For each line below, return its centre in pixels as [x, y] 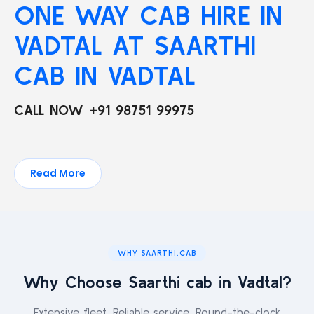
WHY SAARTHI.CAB [157, 253]
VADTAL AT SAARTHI [135, 45]
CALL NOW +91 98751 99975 [104, 110]
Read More [58, 173]
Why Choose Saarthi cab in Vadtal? [157, 282]
